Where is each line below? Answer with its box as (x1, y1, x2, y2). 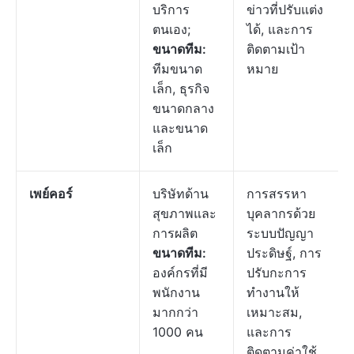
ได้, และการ (247, 21, 313, 37)
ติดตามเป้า (247, 41, 305, 57)
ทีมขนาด (153, 61, 202, 77)
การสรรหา (247, 186, 307, 201)
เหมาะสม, (247, 304, 302, 320)
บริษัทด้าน (153, 186, 209, 201)
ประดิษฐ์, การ (247, 245, 322, 261)
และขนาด (153, 120, 208, 136)
